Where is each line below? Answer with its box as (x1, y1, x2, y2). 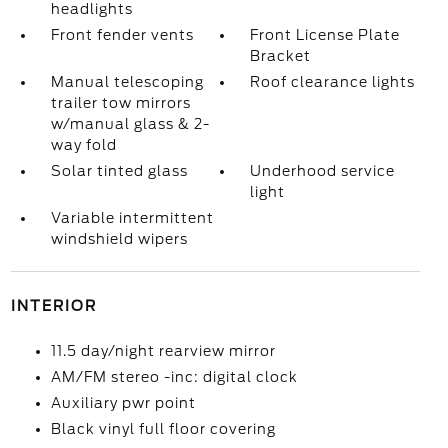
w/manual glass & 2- (50, 116, 210, 132)
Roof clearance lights (250, 74, 416, 90)
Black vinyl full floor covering (50, 421, 276, 437)
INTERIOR (10, 298, 97, 314)
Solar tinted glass (50, 163, 188, 179)
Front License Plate (250, 27, 401, 43)
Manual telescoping (50, 74, 204, 90)
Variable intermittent (50, 210, 214, 226)
